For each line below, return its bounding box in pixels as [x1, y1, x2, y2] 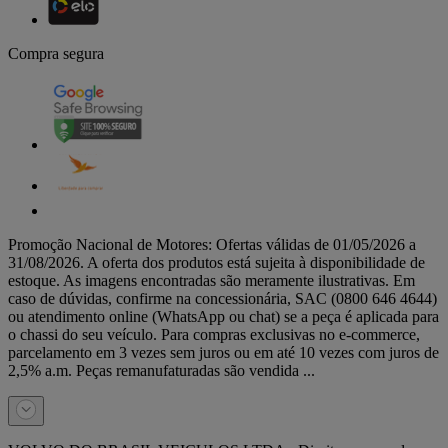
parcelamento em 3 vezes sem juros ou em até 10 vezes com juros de [8, 344, 439, 362]
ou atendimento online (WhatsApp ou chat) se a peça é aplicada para [8, 308, 439, 326]
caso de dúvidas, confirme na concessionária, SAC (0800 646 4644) [8, 290, 437, 308]
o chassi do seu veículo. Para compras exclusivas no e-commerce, [8, 326, 420, 344]
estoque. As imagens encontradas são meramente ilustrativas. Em [8, 272, 415, 290]
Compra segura [8, 45, 104, 63]
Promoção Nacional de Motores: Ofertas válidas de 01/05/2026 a [8, 236, 416, 254]
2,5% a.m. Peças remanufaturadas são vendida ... [8, 362, 315, 380]
